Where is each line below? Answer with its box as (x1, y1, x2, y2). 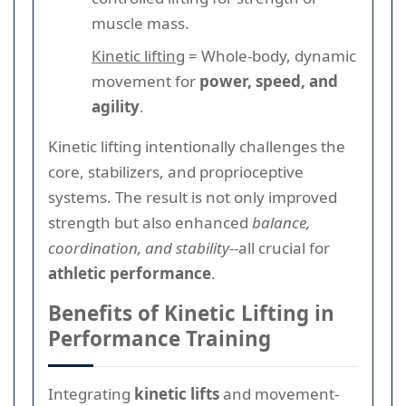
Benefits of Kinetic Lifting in (48, 298, 334, 327)
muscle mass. (92, 12, 189, 34)
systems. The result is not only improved (48, 186, 337, 208)
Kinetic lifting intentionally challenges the (48, 135, 345, 157)
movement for (92, 70, 199, 92)
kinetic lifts (134, 382, 219, 404)
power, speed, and (199, 70, 338, 92)
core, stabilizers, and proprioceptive (48, 160, 304, 182)
